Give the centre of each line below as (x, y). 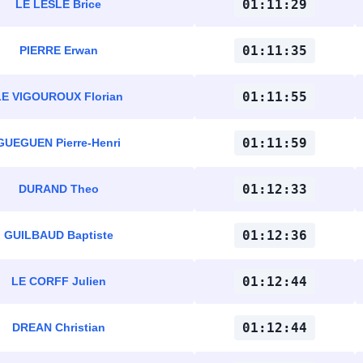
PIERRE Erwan (58, 50)
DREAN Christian (58, 327)
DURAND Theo (58, 189)
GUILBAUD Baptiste (58, 235)
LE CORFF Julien (58, 281)
